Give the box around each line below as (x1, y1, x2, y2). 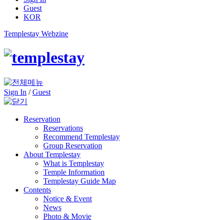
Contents (24, 185, 51, 194)
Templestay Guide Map (43, 176, 116, 185)
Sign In (4, 87, 27, 96)
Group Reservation (43, 141, 102, 150)
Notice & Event (43, 194, 92, 203)
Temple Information (43, 167, 105, 176)
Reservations (43, 123, 83, 132)
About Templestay (24, 150, 81, 159)
